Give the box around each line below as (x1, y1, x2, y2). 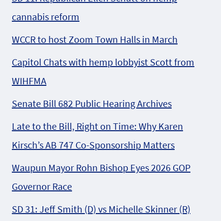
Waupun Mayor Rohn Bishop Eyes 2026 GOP (12, 161, 190, 174)
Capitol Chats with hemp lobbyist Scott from (12, 55, 194, 68)
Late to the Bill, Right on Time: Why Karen (12, 119, 183, 132)
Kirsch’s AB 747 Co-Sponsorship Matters (12, 138, 175, 151)
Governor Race (12, 180, 72, 192)
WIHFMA (12, 74, 46, 87)
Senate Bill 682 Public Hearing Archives (12, 97, 172, 110)
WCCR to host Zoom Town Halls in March (12, 33, 178, 45)
